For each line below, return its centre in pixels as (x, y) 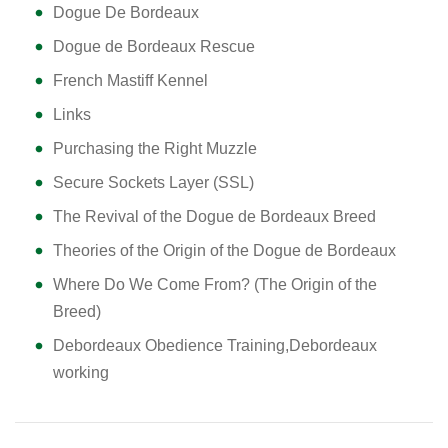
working (81, 372)
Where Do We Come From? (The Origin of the (215, 284)
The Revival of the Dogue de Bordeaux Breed (214, 216)
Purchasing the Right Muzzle (155, 148)
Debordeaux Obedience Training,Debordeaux (215, 345)
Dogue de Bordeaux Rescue (154, 46)
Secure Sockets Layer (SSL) (153, 182)
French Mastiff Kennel (130, 80)
